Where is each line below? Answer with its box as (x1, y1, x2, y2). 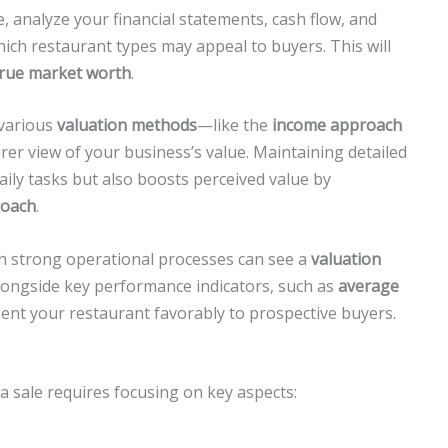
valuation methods (57, 114, 197, 137)
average (338, 274, 399, 297)
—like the (197, 114, 272, 137)
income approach (272, 114, 402, 137)
